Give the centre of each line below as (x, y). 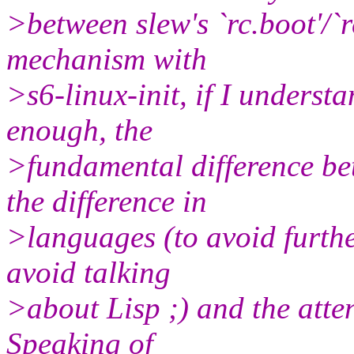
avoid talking (88, 272)
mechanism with (107, 58)
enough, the (79, 130)
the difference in (107, 201)
